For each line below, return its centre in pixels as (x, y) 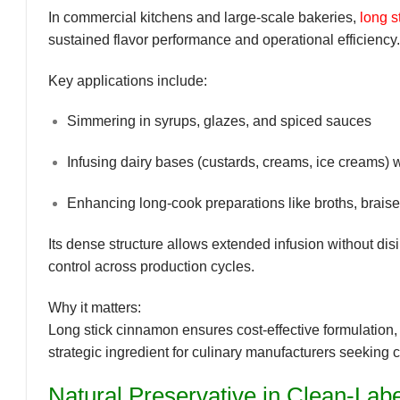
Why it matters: (95, 307)
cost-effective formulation (315, 329)
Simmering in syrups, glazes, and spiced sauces (219, 121)
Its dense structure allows (130, 244)
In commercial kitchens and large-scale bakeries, (204, 17)
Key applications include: (128, 80)
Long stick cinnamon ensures (142, 329)
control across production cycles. (151, 266)
